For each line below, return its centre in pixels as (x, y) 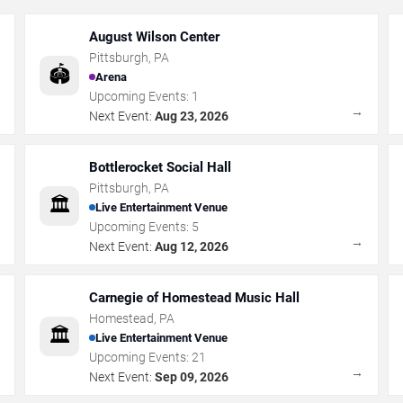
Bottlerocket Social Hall (161, 167)
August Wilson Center (155, 36)
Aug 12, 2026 (192, 246)
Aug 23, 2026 (192, 116)
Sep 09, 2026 (192, 376)
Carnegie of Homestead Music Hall (195, 297)
